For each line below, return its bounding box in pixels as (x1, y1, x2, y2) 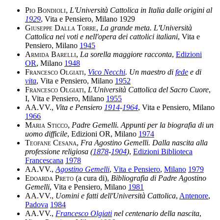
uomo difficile (25, 129, 67, 138)
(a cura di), (74, 173, 111, 182)
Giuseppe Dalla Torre (25, 23, 96, 32)
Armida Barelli (25, 50, 76, 58)
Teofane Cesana (25, 138, 77, 147)
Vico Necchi (88, 67, 125, 76)
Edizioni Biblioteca (133, 147, 192, 156)
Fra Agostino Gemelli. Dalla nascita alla (81, 138, 208, 147)
